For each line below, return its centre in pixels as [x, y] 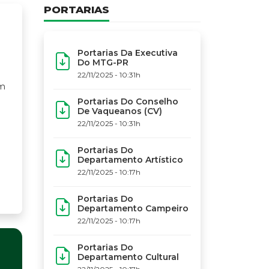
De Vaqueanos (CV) [120, 111]
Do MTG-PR [103, 63]
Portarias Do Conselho [128, 102]
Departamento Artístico [130, 160]
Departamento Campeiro [133, 209]
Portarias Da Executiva [128, 53]
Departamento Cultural [128, 257]
